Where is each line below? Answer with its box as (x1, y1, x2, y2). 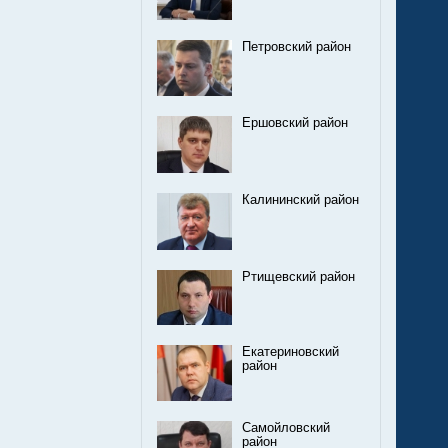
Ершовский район (242, 116, 348, 131)
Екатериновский (242, 345, 339, 360)
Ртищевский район (242, 269, 355, 284)
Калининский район (242, 192, 359, 207)
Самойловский (242, 421, 330, 436)
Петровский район (242, 40, 351, 55)
